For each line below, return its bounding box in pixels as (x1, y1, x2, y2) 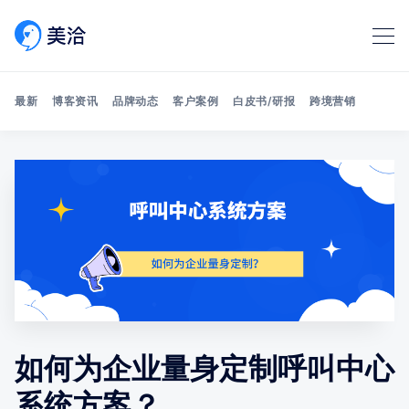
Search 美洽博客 (204, 194, 310, 212)
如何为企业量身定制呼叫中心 (15, 350, 394, 386)
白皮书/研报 (233, 94, 295, 109)
